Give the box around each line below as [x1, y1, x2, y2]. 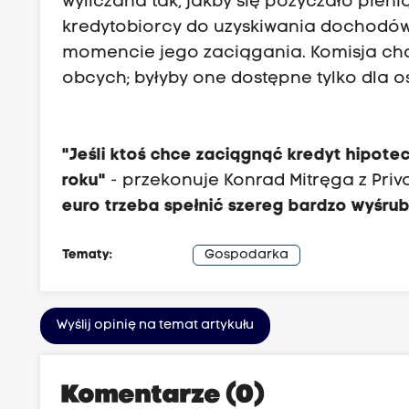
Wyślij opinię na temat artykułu [57, 319, 255, 333]
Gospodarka [204, 248, 289, 263]
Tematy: [62, 248, 113, 263]
